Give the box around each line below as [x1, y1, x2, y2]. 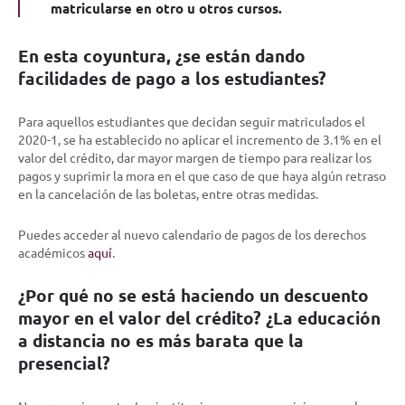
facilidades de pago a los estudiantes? [18, 66, 326, 89]
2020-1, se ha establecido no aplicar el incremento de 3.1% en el [18, 130, 381, 147]
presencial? [18, 351, 110, 374]
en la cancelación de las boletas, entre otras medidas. [18, 184, 318, 202]
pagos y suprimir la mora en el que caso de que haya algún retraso [18, 166, 386, 184]
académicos [18, 243, 88, 260]
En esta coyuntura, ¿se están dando [18, 43, 306, 67]
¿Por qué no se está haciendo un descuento [18, 283, 369, 306]
